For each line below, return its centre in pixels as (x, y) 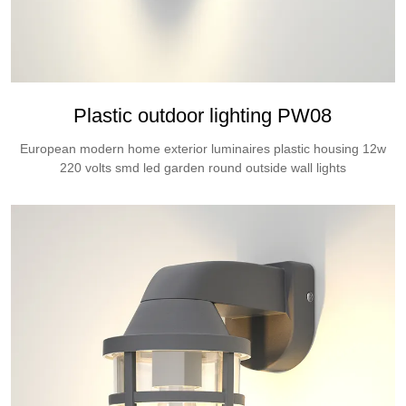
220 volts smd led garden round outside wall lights (203, 167)
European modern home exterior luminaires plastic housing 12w (203, 148)
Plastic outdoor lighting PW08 (203, 115)
